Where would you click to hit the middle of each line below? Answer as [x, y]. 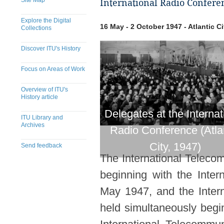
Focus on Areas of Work [53, 69]
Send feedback [41, 145]
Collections [36, 28]
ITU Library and [42, 117]
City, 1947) [175, 147]
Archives [33, 125]
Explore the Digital [46, 20]
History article [39, 97]
